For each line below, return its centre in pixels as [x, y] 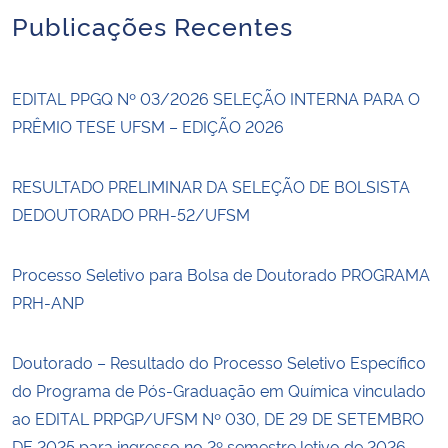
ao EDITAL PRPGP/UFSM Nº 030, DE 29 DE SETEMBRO [218, 417]
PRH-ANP [48, 301]
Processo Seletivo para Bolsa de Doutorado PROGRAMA [221, 273]
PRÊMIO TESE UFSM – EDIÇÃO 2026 [148, 125]
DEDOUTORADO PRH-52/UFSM [131, 213]
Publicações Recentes [152, 24]
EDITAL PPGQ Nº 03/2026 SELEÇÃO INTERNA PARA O [216, 97]
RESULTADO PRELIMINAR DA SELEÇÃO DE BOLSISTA [211, 185]
